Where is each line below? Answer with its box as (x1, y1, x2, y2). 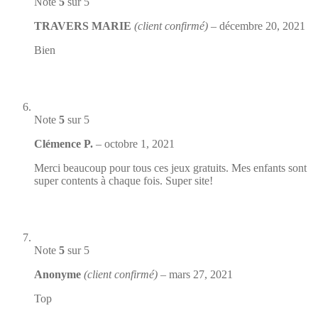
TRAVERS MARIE (34, 19, 134, 32)
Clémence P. (34, 137, 96, 150)
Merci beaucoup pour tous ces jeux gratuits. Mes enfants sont (34, 161, 307, 174)
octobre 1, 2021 (104, 137, 175, 150)
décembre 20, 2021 (219, 19, 305, 32)
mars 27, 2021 (169, 268, 233, 280)
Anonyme (34, 268, 84, 280)
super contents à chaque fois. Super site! (34, 174, 213, 187)
